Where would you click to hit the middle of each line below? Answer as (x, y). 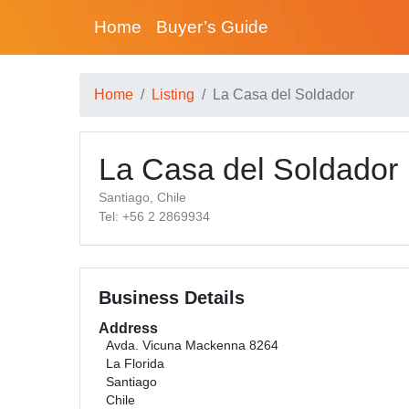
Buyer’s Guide (212, 27)
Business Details (172, 298)
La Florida (135, 364)
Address (128, 328)
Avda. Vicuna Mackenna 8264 (192, 346)
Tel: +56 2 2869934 (154, 216)
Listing (173, 94)
